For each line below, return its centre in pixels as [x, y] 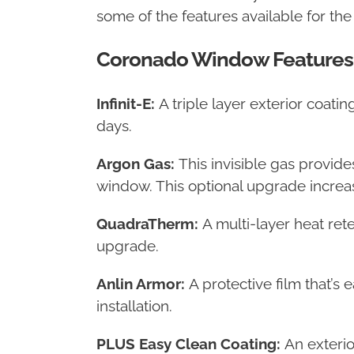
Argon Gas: [136, 164]
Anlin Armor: [143, 284]
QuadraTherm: [147, 224]
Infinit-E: [126, 104]
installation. [134, 306]
